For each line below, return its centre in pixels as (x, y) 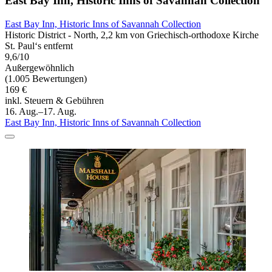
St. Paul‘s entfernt (39, 46)
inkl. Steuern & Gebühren (54, 101)
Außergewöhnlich (39, 68)
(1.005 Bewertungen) (46, 79)
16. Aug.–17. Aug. (41, 112)
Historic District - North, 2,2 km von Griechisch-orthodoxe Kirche (132, 35)
